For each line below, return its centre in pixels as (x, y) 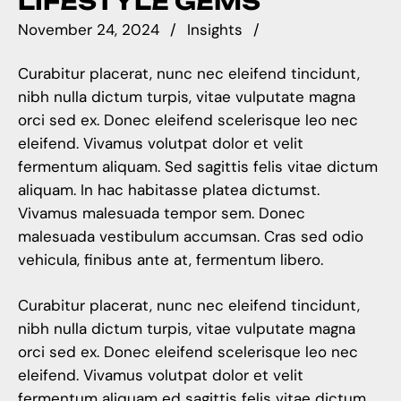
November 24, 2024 (89, 30)
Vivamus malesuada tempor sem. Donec (162, 213)
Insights (215, 30)
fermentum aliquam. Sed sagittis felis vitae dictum (198, 166)
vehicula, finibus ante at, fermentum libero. (171, 259)
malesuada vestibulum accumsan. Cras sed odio (191, 236)
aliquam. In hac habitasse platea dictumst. (169, 189)
